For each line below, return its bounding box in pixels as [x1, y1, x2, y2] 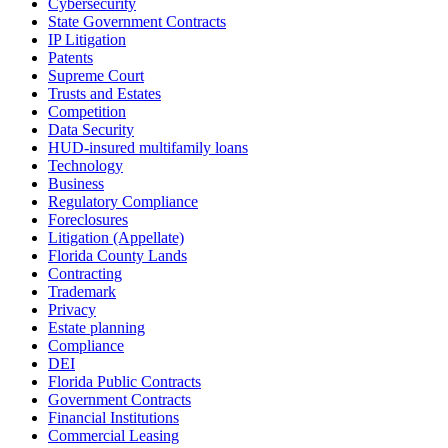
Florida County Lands [48, 246, 187, 264]
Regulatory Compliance [48, 192, 198, 210]
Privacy [48, 300, 96, 318]
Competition [48, 102, 126, 120]
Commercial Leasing [48, 426, 179, 444]
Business [48, 174, 104, 192]
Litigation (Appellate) [48, 228, 184, 246]
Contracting [48, 264, 122, 282]
